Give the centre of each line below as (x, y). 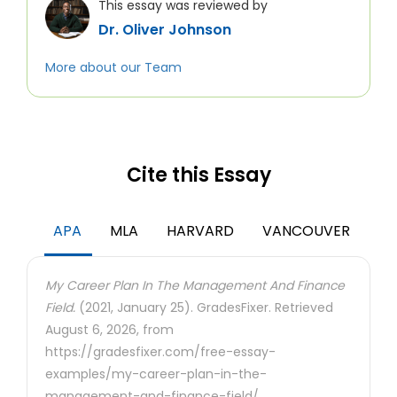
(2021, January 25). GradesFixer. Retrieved (204, 307)
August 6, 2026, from (109, 330)
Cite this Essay (198, 175)
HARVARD (200, 231)
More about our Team (113, 67)
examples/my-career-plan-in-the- (156, 374)
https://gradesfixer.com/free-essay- (160, 352)
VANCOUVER (306, 231)
